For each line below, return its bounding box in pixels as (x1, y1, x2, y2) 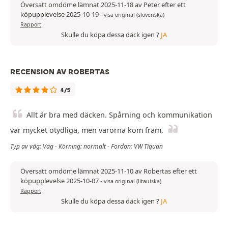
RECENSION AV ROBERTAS (10, 67, 109, 76)
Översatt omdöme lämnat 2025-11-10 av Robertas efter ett (20, 166, 197, 176)
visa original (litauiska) (104, 177, 161, 185)
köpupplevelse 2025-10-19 (20, 9, 100, 19)
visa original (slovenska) (104, 11, 164, 18)
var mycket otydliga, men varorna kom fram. (10, 125, 163, 135)
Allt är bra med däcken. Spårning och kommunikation (26, 109, 212, 120)
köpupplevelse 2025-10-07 (20, 176, 100, 185)
